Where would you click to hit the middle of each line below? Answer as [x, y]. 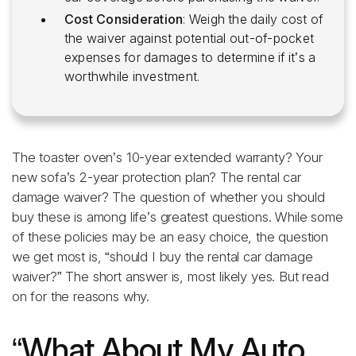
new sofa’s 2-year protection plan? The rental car [157, 177]
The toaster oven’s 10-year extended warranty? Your [167, 157]
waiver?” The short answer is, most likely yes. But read [170, 277]
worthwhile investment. [132, 76]
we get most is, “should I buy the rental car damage [163, 257]
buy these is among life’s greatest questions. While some [178, 217]
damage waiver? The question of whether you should [168, 197]
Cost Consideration [124, 19]
